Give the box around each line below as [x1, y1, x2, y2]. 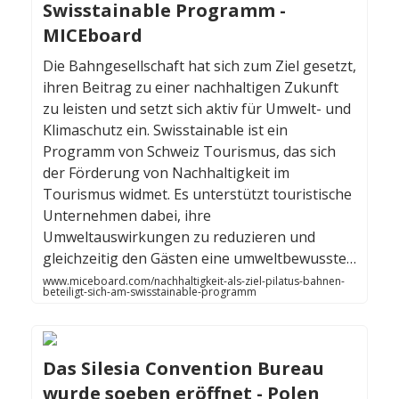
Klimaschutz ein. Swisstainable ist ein [43, 120, 288, 141]
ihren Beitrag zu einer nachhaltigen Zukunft [43, 77, 338, 98]
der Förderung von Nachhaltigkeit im [43, 163, 289, 183]
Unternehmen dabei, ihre [43, 206, 211, 226]
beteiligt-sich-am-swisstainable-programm [43, 284, 256, 300]
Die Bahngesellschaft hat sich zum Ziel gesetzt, [43, 56, 356, 77]
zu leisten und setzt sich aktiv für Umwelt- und [43, 99, 351, 119]
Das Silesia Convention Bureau [43, 356, 324, 381]
